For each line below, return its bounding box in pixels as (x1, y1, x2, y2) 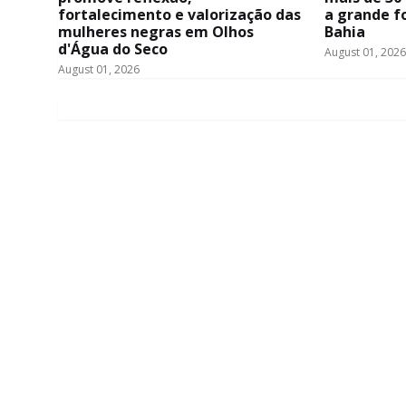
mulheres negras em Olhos (58, 22, 254, 43)
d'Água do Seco (58, 39, 168, 60)
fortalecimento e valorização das (58, 5, 301, 25)
